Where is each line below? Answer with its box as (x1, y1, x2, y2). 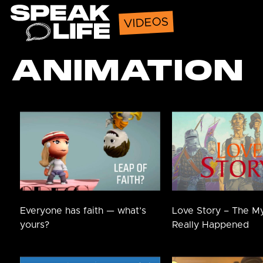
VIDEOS (123, 16, 169, 31)
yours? (20, 220, 49, 230)
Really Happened (172, 220, 249, 230)
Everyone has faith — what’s (20, 206, 146, 216)
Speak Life (10, 6, 58, 16)
